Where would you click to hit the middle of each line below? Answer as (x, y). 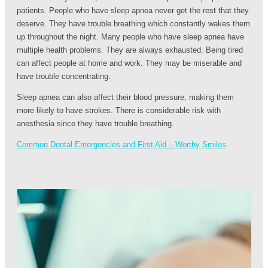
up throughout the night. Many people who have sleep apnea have (130, 37)
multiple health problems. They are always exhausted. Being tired (130, 50)
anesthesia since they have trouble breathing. (95, 124)
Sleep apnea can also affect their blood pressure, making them (125, 98)
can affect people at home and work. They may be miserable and (129, 63)
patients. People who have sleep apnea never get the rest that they (133, 11)
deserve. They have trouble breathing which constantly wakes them (133, 24)
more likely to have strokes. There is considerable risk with (119, 111)
